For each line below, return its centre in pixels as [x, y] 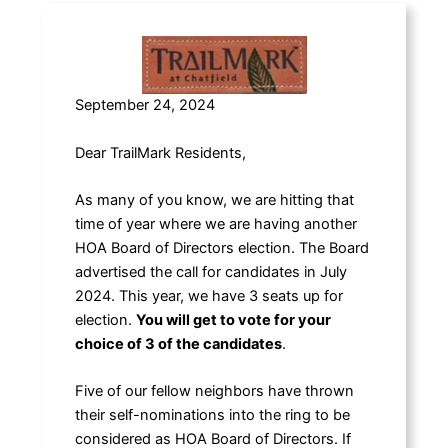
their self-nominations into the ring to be [212, 415]
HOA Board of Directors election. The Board [221, 247]
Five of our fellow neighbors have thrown [214, 391]
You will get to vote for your [233, 319]
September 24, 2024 [144, 105]
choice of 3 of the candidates [178, 343]
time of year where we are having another [215, 223]
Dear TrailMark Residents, [160, 152]
